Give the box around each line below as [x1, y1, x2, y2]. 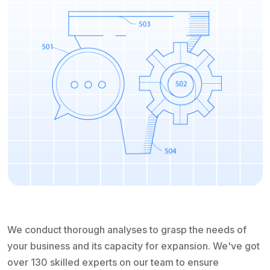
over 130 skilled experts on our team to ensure [7, 256, 219, 268]
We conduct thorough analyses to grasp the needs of [7, 223, 246, 236]
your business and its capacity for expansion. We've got [7, 239, 260, 252]
